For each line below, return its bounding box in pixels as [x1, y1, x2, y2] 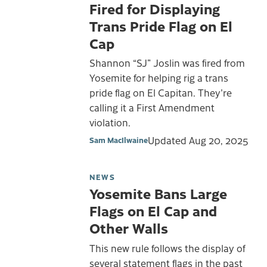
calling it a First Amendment [89, 101, 215, 114]
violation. [89, 116, 131, 129]
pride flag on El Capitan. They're [89, 86, 232, 100]
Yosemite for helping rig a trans [89, 71, 228, 85]
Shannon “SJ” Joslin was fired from [89, 56, 245, 70]
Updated [148, 133, 189, 147]
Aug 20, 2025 [189, 133, 249, 147]
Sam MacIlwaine [89, 134, 148, 145]
